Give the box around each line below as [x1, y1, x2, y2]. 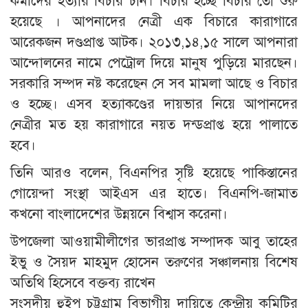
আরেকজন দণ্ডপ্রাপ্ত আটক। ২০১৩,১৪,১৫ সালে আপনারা [10, 34, 298, 52]
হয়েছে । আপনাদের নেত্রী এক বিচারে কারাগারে [10, 13, 298, 31]
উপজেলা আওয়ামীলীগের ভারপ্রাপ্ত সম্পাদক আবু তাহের [10, 233, 298, 251]
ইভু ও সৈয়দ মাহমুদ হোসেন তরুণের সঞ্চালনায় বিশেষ [10, 254, 298, 272]
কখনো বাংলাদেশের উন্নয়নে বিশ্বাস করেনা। [10, 206, 228, 223]
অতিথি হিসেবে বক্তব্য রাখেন [10, 274, 155, 292]
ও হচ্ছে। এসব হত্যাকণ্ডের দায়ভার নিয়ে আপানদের [10, 96, 298, 113]
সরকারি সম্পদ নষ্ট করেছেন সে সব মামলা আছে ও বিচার [10, 75, 298, 93]
